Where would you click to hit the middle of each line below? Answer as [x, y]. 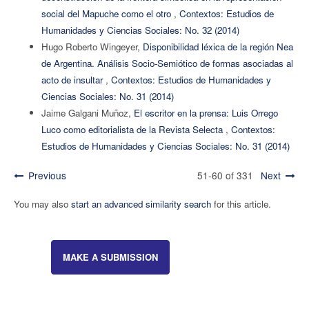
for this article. [241, 204]
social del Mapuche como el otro [107, 14]
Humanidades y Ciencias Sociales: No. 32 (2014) [140, 30]
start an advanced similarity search [141, 204]
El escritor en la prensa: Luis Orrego [206, 113]
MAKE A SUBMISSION [110, 257]
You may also [42, 204]
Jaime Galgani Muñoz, [87, 113]
